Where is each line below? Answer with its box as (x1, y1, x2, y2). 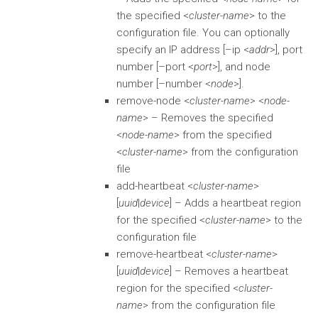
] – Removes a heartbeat (170, 265, 288, 278)
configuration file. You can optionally (116, 26, 290, 39)
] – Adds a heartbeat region (170, 197, 301, 209)
